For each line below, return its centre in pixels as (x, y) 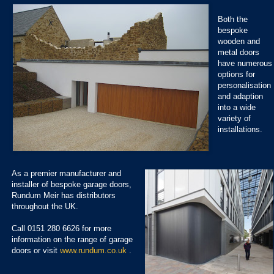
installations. (240, 129)
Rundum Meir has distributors (64, 195)
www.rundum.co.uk (93, 250)
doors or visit (36, 250)
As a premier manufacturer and (66, 173)
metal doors (239, 52)
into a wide (237, 107)
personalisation (245, 85)
